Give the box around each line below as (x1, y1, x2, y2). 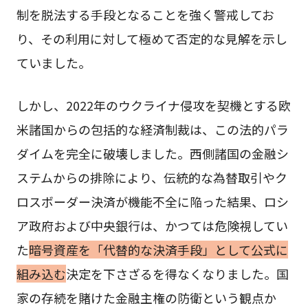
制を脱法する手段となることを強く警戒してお (16, 5, 274, 24)
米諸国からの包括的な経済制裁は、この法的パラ (16, 120, 289, 139)
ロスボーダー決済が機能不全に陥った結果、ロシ (16, 192, 289, 211)
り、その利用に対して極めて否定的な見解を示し (16, 30, 287, 48)
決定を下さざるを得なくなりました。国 (65, 265, 289, 283)
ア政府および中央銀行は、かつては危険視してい (16, 217, 288, 235)
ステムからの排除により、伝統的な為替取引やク (16, 168, 287, 187)
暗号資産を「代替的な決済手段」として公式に (28, 241, 288, 259)
